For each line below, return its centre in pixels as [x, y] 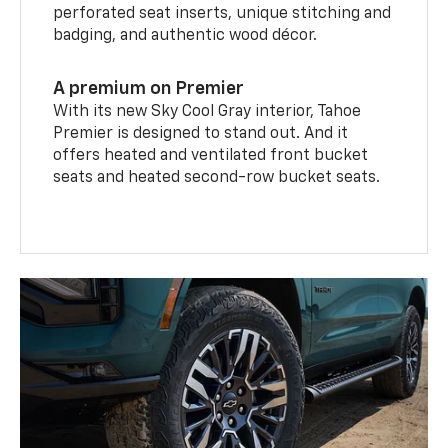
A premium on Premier [149, 88]
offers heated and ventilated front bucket [211, 155]
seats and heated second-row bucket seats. [217, 177]
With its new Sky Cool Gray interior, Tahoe [207, 111]
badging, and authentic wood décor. [185, 35]
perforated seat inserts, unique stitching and [222, 13]
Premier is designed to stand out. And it [201, 133]
